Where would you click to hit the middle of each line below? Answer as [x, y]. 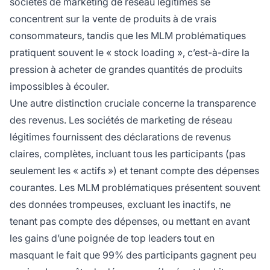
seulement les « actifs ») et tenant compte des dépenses [134, 171]
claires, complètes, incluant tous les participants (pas [127, 154]
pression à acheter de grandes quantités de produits [126, 70]
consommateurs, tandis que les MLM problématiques [128, 36]
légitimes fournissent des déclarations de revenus [120, 137]
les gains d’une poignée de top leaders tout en [112, 238]
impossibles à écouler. [59, 86]
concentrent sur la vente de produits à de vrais [113, 19]
